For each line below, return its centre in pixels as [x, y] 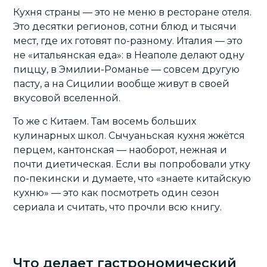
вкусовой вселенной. [67, 98]
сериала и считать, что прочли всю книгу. [118, 207]
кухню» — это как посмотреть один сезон [117, 193]
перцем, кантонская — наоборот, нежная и [120, 150]
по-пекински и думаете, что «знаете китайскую [132, 178]
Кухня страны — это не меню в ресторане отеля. [133, 12]
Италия [195, 41]
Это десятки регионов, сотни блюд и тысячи [125, 27]
